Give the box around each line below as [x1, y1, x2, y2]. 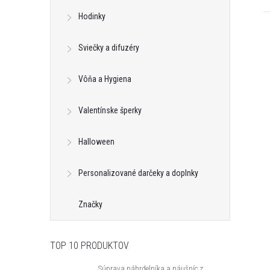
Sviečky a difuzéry [78, 43, 139, 52]
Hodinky [78, 11, 105, 21]
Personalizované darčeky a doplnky [78, 168, 198, 178]
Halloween [78, 137, 115, 146]
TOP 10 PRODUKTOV [50, 240, 129, 251]
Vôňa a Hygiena [78, 74, 131, 84]
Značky [78, 199, 102, 209]
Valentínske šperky [78, 105, 142, 115]
